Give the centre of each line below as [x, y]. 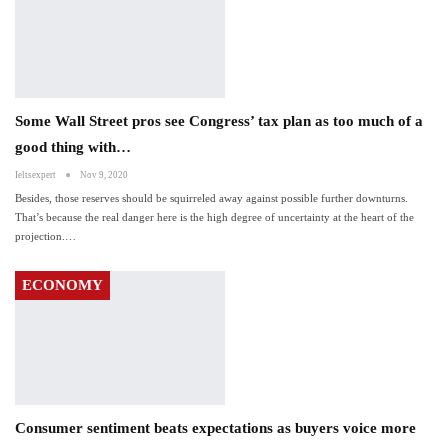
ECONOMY [62, 285]
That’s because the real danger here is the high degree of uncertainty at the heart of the [214, 217]
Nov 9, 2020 [104, 175]
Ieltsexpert [36, 175]
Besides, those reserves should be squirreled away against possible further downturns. [211, 198]
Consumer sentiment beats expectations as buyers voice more [215, 428]
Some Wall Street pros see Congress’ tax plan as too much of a [219, 121]
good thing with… [73, 147]
